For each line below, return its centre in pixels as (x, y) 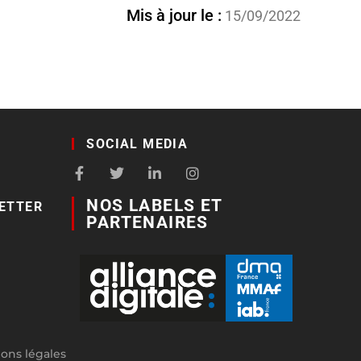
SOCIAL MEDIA (137, 144)
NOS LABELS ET (154, 205)
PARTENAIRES (147, 222)
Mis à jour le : (174, 15)
